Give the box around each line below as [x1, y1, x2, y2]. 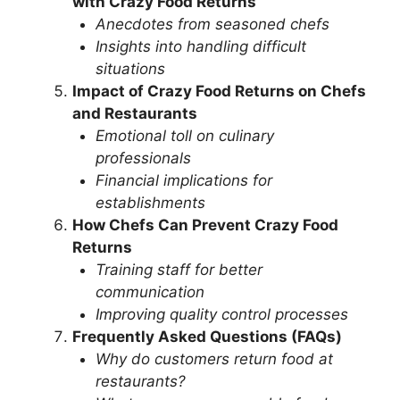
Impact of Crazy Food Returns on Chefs [72, 81, 366, 100]
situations [95, 59, 165, 78]
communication [95, 282, 204, 301]
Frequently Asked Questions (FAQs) [72, 327, 342, 346]
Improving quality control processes [95, 304, 348, 323]
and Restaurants [72, 104, 197, 122]
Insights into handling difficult [95, 37, 306, 55]
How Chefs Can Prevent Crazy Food [72, 215, 338, 234]
